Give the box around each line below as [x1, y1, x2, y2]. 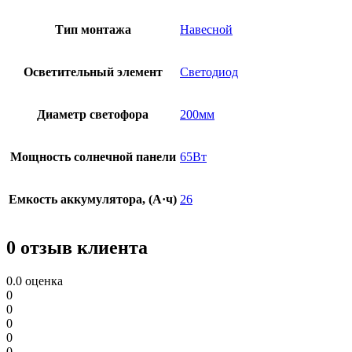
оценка [22, 274, 63, 288]
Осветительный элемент [23, 65, 163, 79]
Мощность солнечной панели [9, 150, 176, 164]
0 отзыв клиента [6, 237, 148, 258]
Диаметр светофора [37, 108, 148, 122]
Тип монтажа [54, 23, 131, 37]
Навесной [180, 23, 233, 37]
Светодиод [180, 65, 238, 79]
